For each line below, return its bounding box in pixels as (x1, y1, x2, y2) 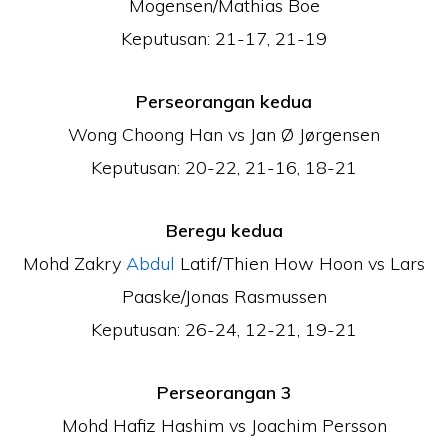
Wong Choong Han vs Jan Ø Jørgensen (68, 123, 380, 146)
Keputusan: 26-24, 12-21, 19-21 (91, 318, 357, 341)
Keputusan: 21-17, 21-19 (121, 27, 327, 50)
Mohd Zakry (23, 252, 126, 275)
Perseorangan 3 (156, 381, 292, 404)
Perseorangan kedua (136, 90, 312, 113)
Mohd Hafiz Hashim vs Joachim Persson (61, 414, 387, 437)
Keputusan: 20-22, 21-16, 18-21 (91, 156, 357, 179)
